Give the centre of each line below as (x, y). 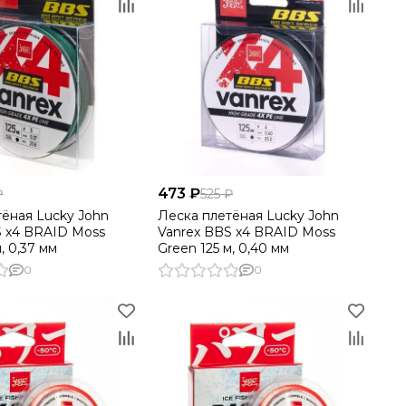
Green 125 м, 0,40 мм (224, 248)
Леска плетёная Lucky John (249, 215)
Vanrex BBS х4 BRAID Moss (247, 232)
